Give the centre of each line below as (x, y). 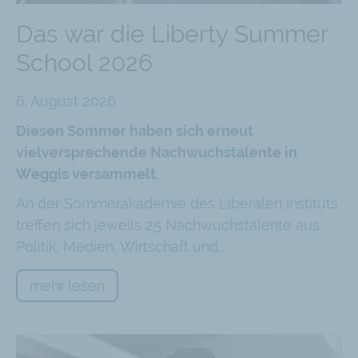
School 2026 (84, 62)
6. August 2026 (66, 101)
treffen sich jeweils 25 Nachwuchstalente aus (168, 225)
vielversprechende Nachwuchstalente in (157, 152)
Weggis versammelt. (88, 173)
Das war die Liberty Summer (172, 34)
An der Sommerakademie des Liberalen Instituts (177, 203)
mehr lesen (67, 285)
